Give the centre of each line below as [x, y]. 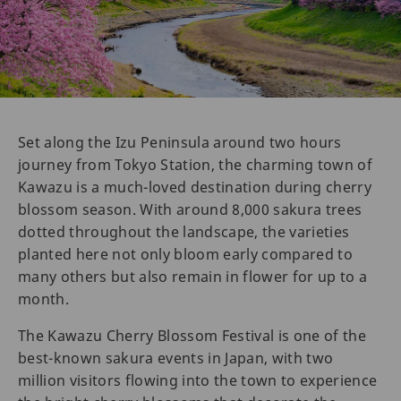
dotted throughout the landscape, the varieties [184, 232]
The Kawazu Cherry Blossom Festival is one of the [192, 336]
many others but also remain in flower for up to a [193, 277]
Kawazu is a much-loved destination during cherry [195, 188]
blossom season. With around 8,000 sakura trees [190, 210]
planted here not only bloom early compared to [186, 255]
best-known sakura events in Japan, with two [176, 358]
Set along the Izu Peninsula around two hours [180, 143]
